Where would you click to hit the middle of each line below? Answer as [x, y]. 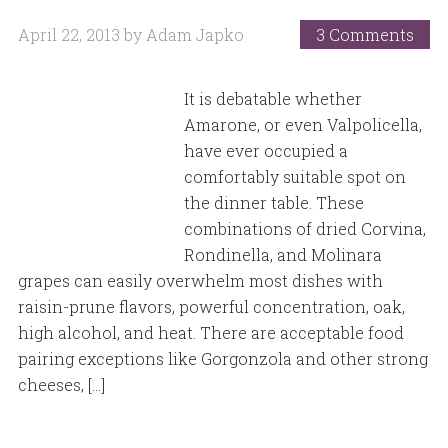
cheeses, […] [61, 385]
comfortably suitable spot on [294, 177]
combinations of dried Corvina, [304, 229]
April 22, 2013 [68, 34]
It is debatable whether [272, 99]
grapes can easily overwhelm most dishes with [200, 281]
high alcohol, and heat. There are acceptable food [210, 333]
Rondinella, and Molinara [282, 255]
